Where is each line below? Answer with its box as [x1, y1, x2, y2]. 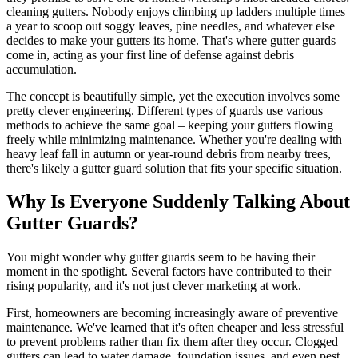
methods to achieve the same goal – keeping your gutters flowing [6, 117, 333, 132]
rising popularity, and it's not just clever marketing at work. [6, 279, 301, 293]
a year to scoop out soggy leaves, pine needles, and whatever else [6, 18, 335, 33]
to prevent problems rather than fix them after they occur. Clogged [6, 335, 338, 349]
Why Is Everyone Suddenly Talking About [6, 191, 350, 213]
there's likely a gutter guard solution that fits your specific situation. [6, 161, 342, 175]
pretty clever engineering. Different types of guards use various [6, 103, 323, 117]
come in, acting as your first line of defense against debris [6, 47, 294, 62]
